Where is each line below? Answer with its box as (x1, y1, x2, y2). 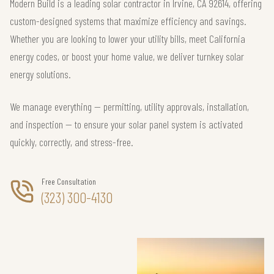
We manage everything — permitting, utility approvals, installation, (10, 100, 249, 113)
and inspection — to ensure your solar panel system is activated (10, 117, 243, 131)
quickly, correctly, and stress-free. (10, 135, 133, 149)
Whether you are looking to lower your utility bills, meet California (10, 32, 245, 45)
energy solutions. (10, 67, 71, 81)
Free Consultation (42, 176, 96, 187)
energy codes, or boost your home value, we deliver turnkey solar (10, 50, 244, 63)
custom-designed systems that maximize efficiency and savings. (10, 14, 246, 28)
